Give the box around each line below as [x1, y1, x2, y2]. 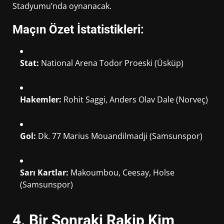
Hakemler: [20, 93, 61, 105]
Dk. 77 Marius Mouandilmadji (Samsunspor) [36, 130, 202, 141]
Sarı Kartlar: [20, 166, 68, 178]
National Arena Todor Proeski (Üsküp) [39, 57, 183, 68]
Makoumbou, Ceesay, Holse [68, 166, 174, 178]
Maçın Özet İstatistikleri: [12, 22, 144, 36]
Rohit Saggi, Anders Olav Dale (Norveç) [61, 93, 208, 105]
